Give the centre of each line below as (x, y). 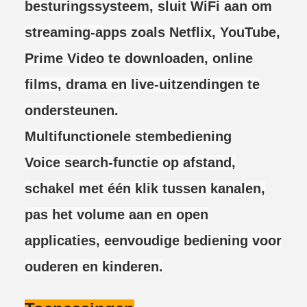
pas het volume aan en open (116, 214)
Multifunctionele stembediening (128, 136)
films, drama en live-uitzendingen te (142, 84)
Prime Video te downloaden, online (139, 58)
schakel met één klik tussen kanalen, (145, 188)
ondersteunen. (72, 110)
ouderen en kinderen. (94, 267)
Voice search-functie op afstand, (130, 162)
